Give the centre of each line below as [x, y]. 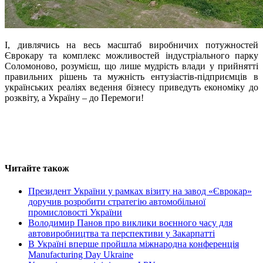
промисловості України [75, 212]
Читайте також [37, 168]
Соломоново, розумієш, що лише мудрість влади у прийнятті [131, 66]
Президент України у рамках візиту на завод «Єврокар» [140, 191]
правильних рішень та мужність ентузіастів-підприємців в [131, 77]
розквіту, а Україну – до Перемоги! [74, 98]
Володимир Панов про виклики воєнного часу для [130, 222]
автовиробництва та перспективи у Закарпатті [122, 233]
